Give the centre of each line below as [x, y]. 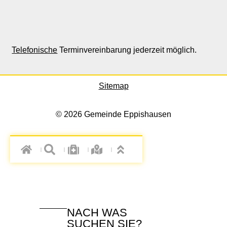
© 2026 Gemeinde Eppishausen [113, 115]
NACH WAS [97, 213]
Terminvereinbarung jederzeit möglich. [127, 50]
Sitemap [113, 86]
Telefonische [35, 50]
